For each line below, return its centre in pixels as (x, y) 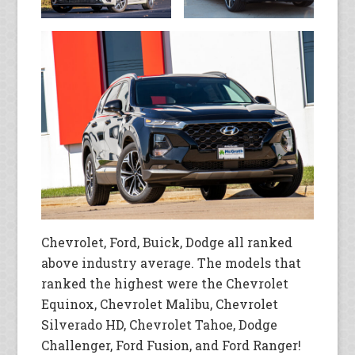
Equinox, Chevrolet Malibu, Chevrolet (160, 304)
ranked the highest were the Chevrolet (165, 284)
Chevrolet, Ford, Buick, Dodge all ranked (167, 242)
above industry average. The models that (172, 263)
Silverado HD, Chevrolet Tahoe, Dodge (160, 325)
